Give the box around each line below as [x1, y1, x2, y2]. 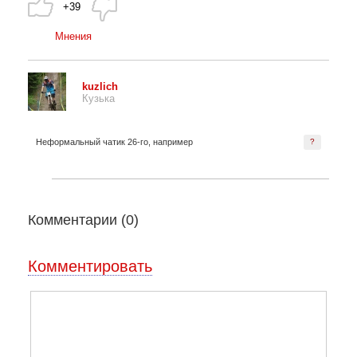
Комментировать [28, 257, 152, 275]
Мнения [55, 29, 92, 42]
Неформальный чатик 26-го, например [36, 136, 193, 147]
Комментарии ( [28, 211, 126, 228]
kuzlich [82, 80, 118, 93]
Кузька [82, 92, 115, 105]
